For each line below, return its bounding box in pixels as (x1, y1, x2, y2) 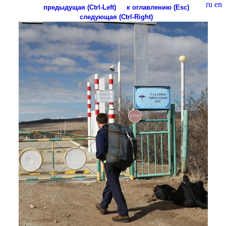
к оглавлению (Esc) (127, 4, 189, 11)
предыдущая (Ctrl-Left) (43, 4, 116, 11)
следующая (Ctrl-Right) (80, 13, 153, 21)
